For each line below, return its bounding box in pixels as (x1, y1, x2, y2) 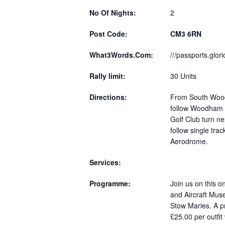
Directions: (89, 92, 127, 102)
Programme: (89, 178, 131, 188)
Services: (89, 157, 121, 167)
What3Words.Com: (89, 50, 153, 60)
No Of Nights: (89, 8, 136, 18)
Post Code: (89, 29, 128, 39)
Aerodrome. (170, 136, 208, 146)
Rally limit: (89, 71, 126, 81)
